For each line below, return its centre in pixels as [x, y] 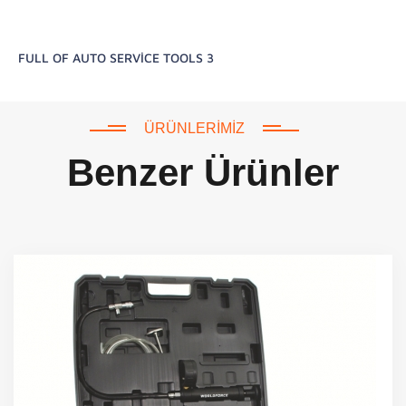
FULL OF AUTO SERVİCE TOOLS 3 [116, 58]
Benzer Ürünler [203, 173]
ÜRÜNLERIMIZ [194, 129]
